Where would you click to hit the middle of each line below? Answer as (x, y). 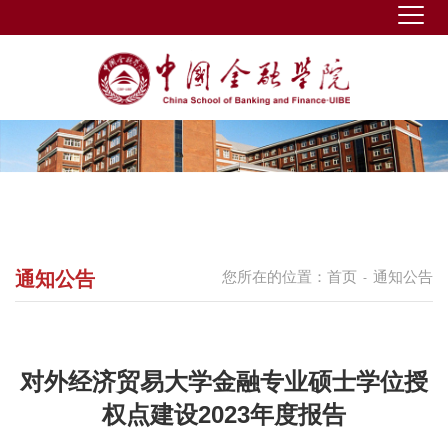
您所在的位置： (274, 276)
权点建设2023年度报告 (224, 414)
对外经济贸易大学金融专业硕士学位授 (224, 381)
